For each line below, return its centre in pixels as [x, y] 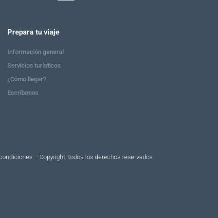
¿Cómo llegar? [27, 79]
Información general [35, 52]
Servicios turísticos [34, 65]
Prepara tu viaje [33, 32]
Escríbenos [23, 92]
